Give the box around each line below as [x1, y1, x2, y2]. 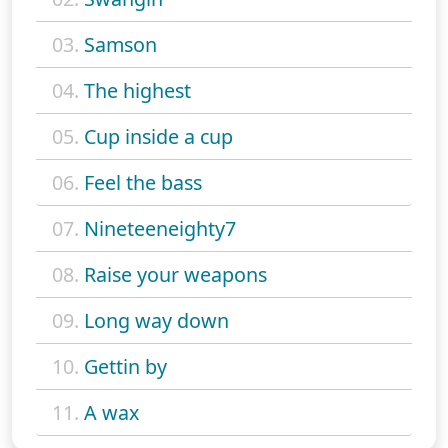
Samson [84, 31, 157, 59]
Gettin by [84, 353, 167, 381]
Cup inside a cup [84, 123, 233, 151]
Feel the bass [84, 169, 202, 197]
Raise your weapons [84, 261, 267, 289]
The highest [84, 77, 191, 105]
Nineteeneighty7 [84, 215, 236, 243]
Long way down [84, 307, 229, 335]
